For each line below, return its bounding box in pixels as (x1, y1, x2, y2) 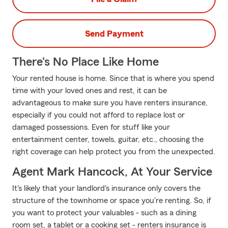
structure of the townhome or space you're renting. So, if (12, 196, 211, 205)
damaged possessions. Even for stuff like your (12, 123, 170, 131)
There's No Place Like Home (12, 56, 159, 68)
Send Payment (84, 29, 144, 38)
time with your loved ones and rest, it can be (12, 87, 167, 95)
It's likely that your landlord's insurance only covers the (12, 184, 201, 192)
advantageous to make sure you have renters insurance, (12, 99, 208, 107)
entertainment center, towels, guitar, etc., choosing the (12, 135, 204, 144)
